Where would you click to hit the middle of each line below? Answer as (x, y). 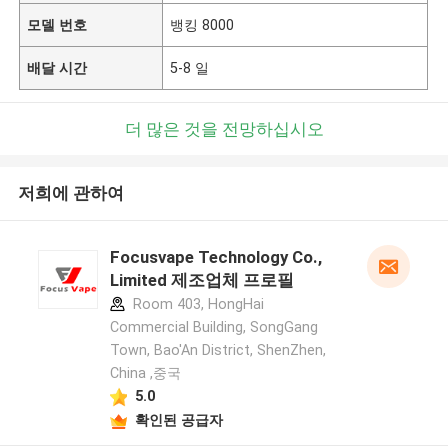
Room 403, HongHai (196, 304)
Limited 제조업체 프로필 (201, 280)
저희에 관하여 (70, 193)
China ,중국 (145, 373)
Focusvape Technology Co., (215, 257)
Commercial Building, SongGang (213, 327)
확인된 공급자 (178, 419)
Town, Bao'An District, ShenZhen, (217, 350)
